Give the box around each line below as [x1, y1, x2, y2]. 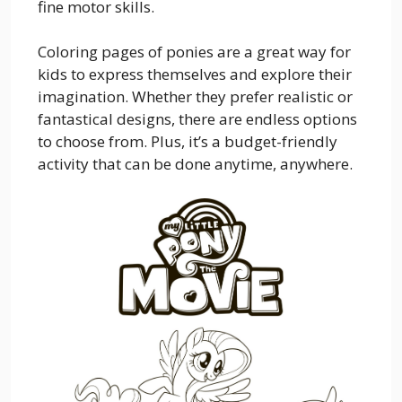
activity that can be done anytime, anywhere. [38, 153, 353, 174]
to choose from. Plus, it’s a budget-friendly [38, 131, 337, 152]
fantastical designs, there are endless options [38, 109, 357, 129]
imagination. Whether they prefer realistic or [38, 86, 353, 107]
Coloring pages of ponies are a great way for [38, 41, 351, 62]
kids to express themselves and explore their [38, 64, 352, 84]
